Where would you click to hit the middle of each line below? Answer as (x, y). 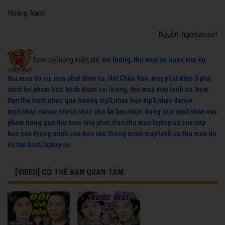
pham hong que (31, 123)
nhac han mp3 (135, 101)
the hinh (33, 101)
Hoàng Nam (26, 14)
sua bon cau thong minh (106, 134)
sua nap (194, 123)
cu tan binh (24, 145)
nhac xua (203, 112)
